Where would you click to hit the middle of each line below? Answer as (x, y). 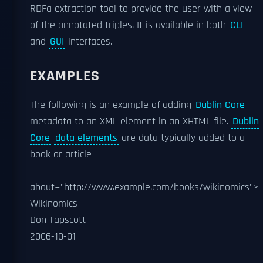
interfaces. (89, 42)
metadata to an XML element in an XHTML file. (131, 122)
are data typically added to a (182, 138)
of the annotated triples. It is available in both (129, 25)
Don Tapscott (58, 220)
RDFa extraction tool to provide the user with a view (141, 9)
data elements (86, 138)
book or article (61, 154)
